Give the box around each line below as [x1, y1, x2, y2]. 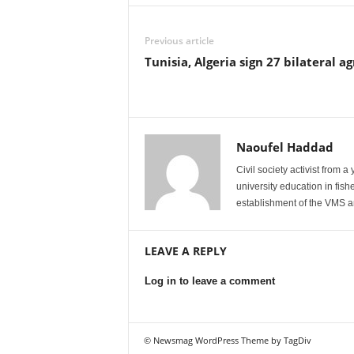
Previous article [144, 34, 214, 48]
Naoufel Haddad [235, 139, 333, 156]
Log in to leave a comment [144, 275, 275, 288]
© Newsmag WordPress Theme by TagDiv [143, 334, 311, 347]
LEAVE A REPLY [144, 243, 227, 259]
